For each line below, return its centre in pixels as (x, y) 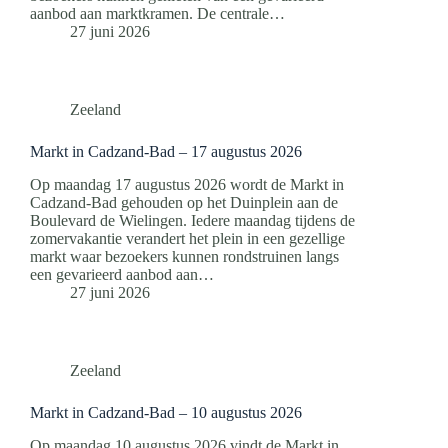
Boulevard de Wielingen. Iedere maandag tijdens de (192, 220)
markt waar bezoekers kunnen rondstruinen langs (184, 256)
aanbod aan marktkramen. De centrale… (157, 13)
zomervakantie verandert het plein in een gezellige (187, 238)
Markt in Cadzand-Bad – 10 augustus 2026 (166, 412)
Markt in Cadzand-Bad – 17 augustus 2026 (166, 151)
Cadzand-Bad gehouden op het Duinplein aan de (184, 202)
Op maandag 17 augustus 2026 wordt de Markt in (187, 184)
